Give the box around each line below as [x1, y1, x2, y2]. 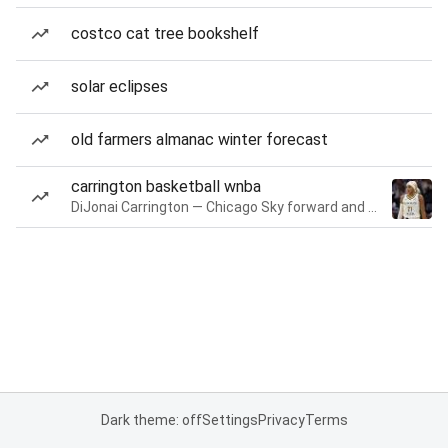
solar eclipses [71, 77, 168, 96]
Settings [201, 412, 258, 428]
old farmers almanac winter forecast [71, 130, 328, 149]
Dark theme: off [100, 412, 202, 428]
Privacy [257, 412, 305, 428]
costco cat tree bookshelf [71, 24, 259, 43]
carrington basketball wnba [71, 177, 261, 196]
